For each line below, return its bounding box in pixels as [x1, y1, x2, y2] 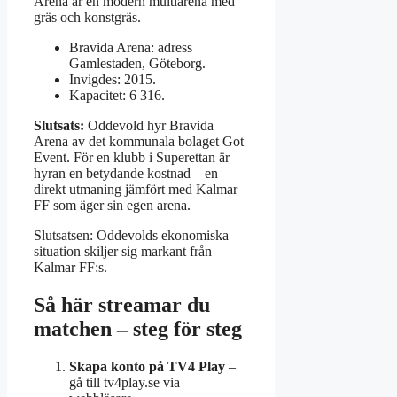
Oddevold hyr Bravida [84, 118, 214, 134]
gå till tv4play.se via [69, 375, 180, 391]
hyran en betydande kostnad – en [34, 166, 218, 182]
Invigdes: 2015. [69, 72, 156, 88]
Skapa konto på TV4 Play [69, 359, 225, 375]
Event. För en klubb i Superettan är [34, 150, 230, 166]
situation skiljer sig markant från [34, 244, 212, 260]
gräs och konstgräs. [34, 10, 141, 26]
